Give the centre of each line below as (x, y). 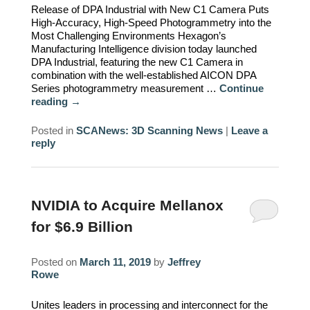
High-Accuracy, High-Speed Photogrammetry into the (152, 23)
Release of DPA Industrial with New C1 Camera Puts (151, 10)
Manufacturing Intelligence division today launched (144, 49)
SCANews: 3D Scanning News (150, 131)
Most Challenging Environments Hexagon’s (129, 36)
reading (51, 102)
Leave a (250, 131)
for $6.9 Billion (82, 227)
